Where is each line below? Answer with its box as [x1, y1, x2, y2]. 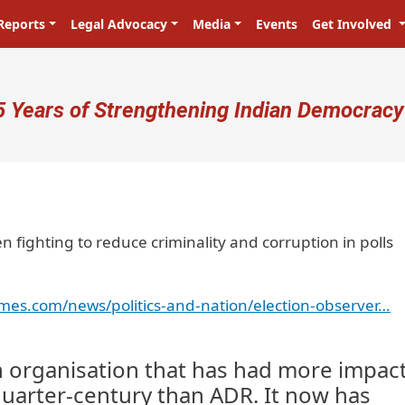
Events [255, 15, 297, 33]
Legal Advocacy [71, 15, 168, 33]
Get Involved [311, 15, 395, 33]
